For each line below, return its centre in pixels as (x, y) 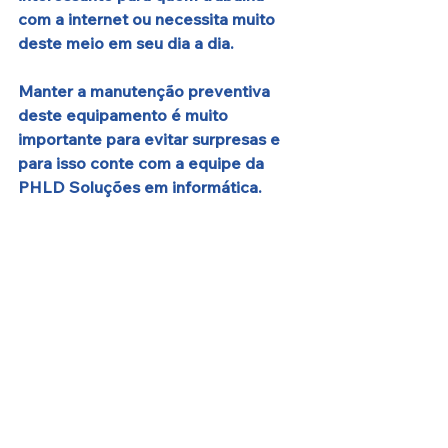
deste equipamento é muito (125, 115)
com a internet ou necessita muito (148, 19)
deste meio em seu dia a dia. (126, 43)
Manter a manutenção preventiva (146, 91)
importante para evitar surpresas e (151, 139)
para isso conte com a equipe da (143, 163)
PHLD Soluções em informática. (140, 187)
